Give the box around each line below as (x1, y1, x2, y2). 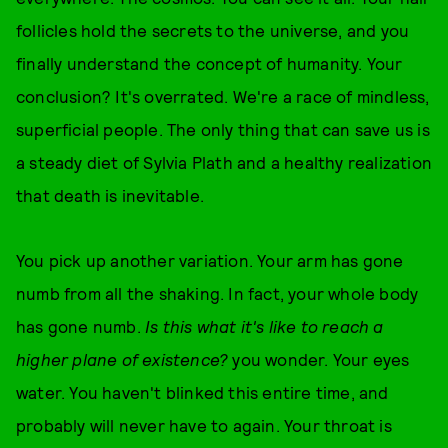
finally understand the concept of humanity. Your (16, 53, 403, 73)
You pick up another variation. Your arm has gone (16, 250, 404, 270)
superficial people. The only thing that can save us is (16, 119, 430, 139)
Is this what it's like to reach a (145, 316, 384, 336)
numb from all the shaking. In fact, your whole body (16, 283, 419, 303)
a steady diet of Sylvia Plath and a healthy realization (16, 152, 433, 172)
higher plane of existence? (16, 349, 229, 369)
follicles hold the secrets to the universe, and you (16, 20, 410, 40)
